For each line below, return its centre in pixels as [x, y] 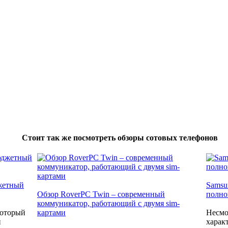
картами [51, 213]
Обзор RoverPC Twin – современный [101, 194]
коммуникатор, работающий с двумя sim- [108, 204]
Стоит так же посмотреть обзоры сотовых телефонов [120, 138]
